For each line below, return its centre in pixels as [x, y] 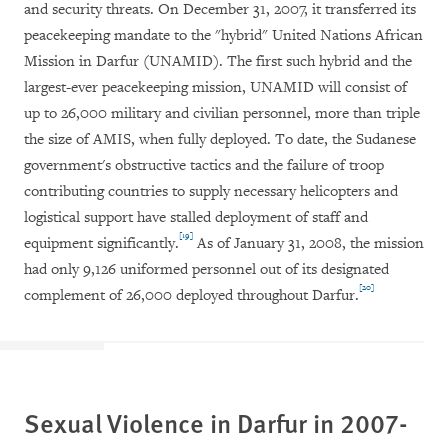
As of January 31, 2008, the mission [310, 244]
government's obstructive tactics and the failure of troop [204, 166]
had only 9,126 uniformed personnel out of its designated [206, 270]
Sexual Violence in [130, 423]
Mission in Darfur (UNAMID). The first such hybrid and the [218, 62]
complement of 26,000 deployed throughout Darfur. [191, 296]
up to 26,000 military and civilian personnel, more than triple [222, 114]
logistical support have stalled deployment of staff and [196, 218]
